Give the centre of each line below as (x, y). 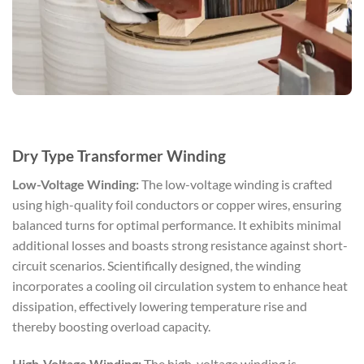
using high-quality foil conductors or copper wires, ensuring (177, 204)
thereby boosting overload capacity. (111, 326)
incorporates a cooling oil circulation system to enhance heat (180, 285)
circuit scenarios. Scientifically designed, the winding (156, 265)
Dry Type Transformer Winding (119, 156)
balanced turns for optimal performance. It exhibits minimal (177, 224)
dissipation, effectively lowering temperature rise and (160, 305)
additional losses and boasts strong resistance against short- (180, 245)
